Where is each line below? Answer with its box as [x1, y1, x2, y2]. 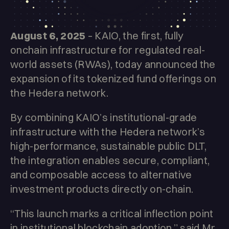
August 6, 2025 [10, 29, 86, 42]
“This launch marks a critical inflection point [10, 207, 214, 220]
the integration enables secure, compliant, [10, 154, 210, 167]
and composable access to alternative [10, 168, 192, 181]
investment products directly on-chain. [10, 182, 194, 196]
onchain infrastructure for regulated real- [10, 43, 205, 57]
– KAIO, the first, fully [85, 29, 184, 42]
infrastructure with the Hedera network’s [10, 125, 205, 139]
